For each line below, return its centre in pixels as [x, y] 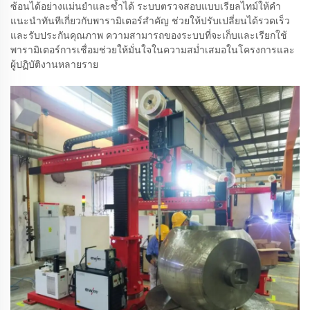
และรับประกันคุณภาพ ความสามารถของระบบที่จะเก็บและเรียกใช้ [149, 35]
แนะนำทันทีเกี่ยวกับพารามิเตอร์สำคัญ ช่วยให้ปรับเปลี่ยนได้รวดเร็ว [150, 21]
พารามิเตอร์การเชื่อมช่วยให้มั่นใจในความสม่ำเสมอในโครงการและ [153, 50]
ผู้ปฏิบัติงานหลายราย [54, 64]
